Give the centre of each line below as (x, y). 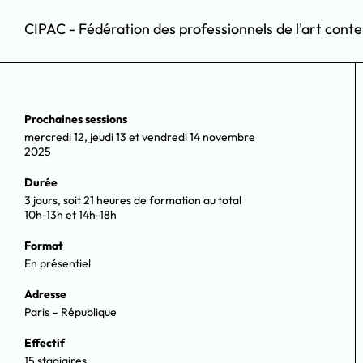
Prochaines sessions (76, 120)
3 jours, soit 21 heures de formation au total (133, 201)
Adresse (45, 295)
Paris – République (70, 312)
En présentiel (58, 264)
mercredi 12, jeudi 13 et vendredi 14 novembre (140, 137)
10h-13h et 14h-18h (70, 215)
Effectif (45, 343)
